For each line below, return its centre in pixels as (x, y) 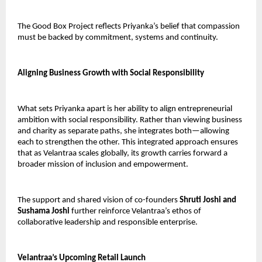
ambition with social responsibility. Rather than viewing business (130, 120)
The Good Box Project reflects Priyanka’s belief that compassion (129, 26)
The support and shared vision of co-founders (99, 200)
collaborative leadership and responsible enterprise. (108, 222)
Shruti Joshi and (208, 200)
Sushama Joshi (44, 211)
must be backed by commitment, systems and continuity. (118, 37)
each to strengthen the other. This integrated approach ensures (128, 142)
